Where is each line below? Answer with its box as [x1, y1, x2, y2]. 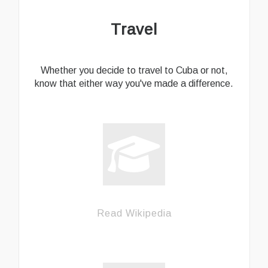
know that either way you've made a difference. [35, 78, 233, 89]
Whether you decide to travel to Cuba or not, [40, 65, 228, 76]
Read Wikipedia [96, 208, 172, 219]
